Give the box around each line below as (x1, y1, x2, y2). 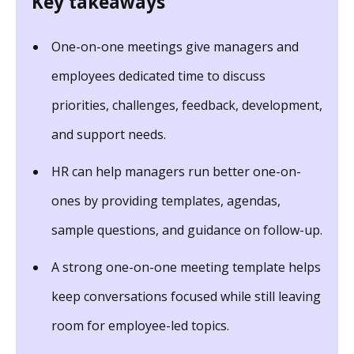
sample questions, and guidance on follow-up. (51, 220, 322, 239)
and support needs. (51, 125, 166, 143)
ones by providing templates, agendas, (51, 191, 281, 209)
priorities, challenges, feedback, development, (51, 96, 322, 114)
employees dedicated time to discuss (51, 66, 265, 85)
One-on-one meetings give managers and (51, 37, 299, 55)
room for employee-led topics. (51, 316, 229, 334)
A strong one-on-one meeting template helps (51, 258, 321, 276)
